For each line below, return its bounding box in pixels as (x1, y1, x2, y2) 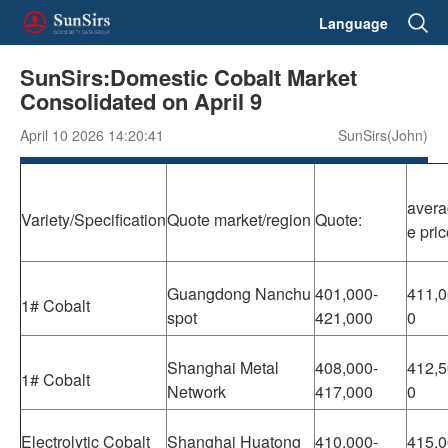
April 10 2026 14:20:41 (20, 125, 164, 145)
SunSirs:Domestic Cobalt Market (20, 61, 357, 93)
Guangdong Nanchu (167, 282, 311, 305)
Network (167, 380, 226, 403)
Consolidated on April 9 (20, 85, 262, 117)
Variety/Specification (21, 208, 166, 231)
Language (319, 12, 388, 33)
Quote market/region (167, 208, 311, 231)
